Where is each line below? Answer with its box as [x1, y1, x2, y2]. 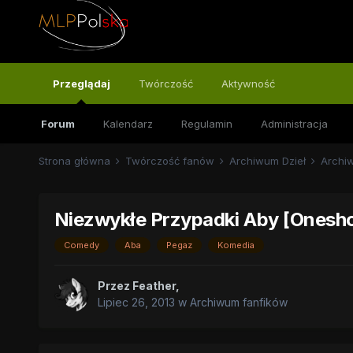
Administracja [260, 117, 328, 130]
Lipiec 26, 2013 [97, 295, 175, 310]
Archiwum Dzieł [229, 154, 309, 167]
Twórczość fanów [124, 154, 217, 167]
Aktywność [221, 77, 275, 90]
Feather [132, 279, 176, 293]
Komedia [217, 240, 255, 251]
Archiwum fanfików [189, 295, 288, 310]
